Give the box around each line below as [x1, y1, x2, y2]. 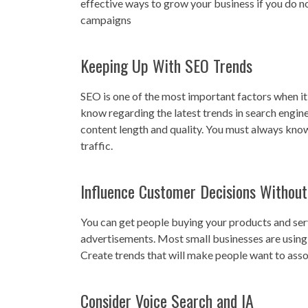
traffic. [80, 139, 113, 153]
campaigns [80, 13, 131, 27]
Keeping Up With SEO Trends [80, 53, 252, 78]
